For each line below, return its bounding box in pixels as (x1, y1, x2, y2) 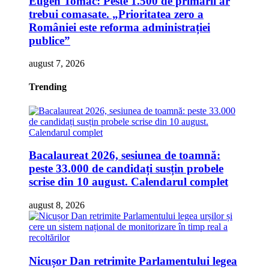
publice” (29, 34, 70, 47)
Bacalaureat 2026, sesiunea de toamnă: (29, 149, 220, 162)
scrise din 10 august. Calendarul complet (29, 175, 228, 189)
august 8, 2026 (29, 200, 85, 211)
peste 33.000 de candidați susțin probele (29, 162, 223, 175)
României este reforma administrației (29, 20, 210, 34)
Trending (29, 82, 67, 92)
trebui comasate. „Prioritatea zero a (29, 7, 204, 20)
